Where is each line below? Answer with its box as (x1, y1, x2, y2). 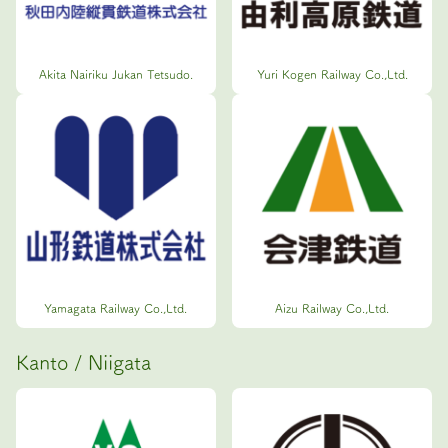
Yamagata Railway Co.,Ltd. (44, 301, 188, 314)
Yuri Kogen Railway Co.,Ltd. (256, 67, 408, 80)
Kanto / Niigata (16, 351, 151, 372)
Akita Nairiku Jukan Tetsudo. (38, 67, 193, 80)
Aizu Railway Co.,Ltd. (275, 301, 390, 314)
